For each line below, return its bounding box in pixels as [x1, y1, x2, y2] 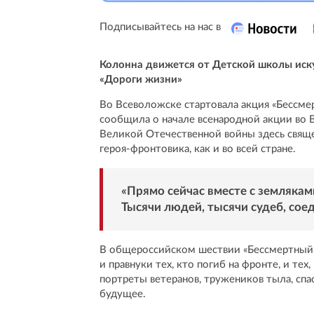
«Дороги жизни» [100, 74, 182, 86]
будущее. [100, 288, 146, 299]
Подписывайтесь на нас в [100, 22, 221, 33]
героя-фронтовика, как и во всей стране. [100, 144, 296, 155]
